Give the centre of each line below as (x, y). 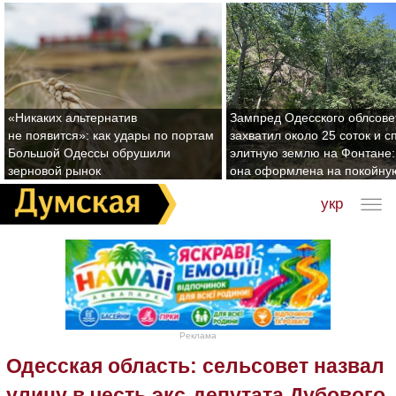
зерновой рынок (54, 171)
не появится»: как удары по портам (111, 135)
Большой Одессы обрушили (89, 153)
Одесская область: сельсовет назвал (195, 366)
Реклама (198, 336)
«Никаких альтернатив (72, 118)
